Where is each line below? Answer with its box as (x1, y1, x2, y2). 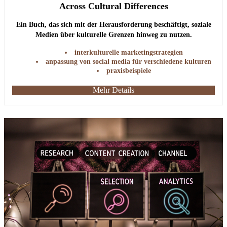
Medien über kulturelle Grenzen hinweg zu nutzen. (35, 30, 192, 39)
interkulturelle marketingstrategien (74, 48, 183, 56)
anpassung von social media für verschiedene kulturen (46, 57, 211, 65)
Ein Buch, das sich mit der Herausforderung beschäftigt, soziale (16, 20, 211, 28)
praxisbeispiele (106, 66, 151, 74)
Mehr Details (93, 85, 134, 94)
